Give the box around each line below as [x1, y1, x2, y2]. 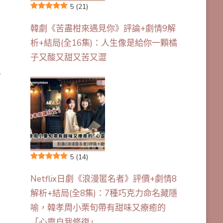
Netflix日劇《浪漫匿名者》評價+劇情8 [30, 173, 177, 185]
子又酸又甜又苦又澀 [30, 51, 107, 63]
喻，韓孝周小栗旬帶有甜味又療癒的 [30, 202, 166, 214]
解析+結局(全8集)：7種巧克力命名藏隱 [30, 187, 177, 199]
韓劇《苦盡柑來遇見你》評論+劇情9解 [30, 22, 176, 34]
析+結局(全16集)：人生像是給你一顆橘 [30, 37, 177, 49]
